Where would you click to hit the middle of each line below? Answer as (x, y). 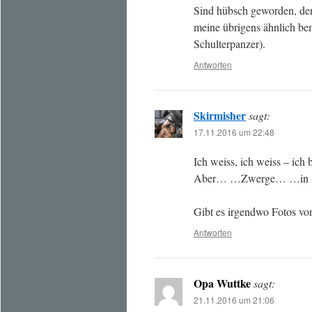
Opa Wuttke (222, 283)
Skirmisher (220, 115)
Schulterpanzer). (229, 44)
